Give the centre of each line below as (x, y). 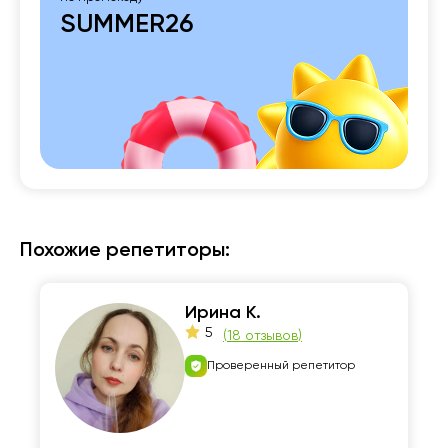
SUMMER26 (126, 25)
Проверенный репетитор (281, 366)
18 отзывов (262, 336)
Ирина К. (223, 313)
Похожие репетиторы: (125, 251)
